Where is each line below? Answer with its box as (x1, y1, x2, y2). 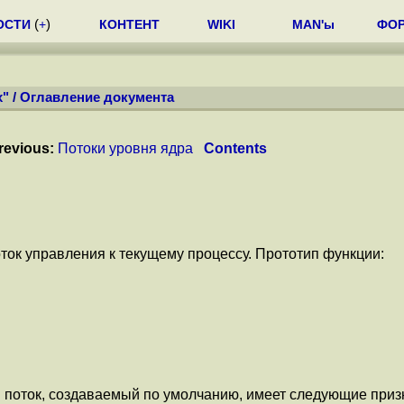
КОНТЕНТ (99, 17, 160, 32)
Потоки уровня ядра (58, 141, 193, 156)
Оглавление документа (20, 90, 174, 105)
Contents (204, 141, 267, 156)
